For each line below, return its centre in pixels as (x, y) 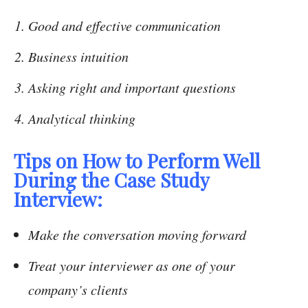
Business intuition (78, 57)
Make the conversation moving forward (137, 235)
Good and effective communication (124, 26)
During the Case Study (111, 180)
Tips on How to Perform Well (137, 161)
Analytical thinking (82, 119)
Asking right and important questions (132, 88)
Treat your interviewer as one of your (132, 266)
